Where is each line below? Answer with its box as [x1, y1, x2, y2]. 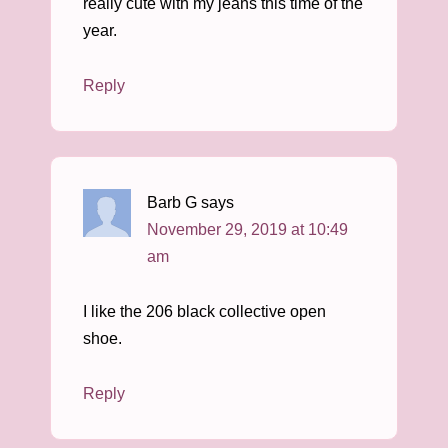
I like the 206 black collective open [83, 303, 326, 320]
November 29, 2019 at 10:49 [147, 221, 348, 238]
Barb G [147, 194, 197, 211]
